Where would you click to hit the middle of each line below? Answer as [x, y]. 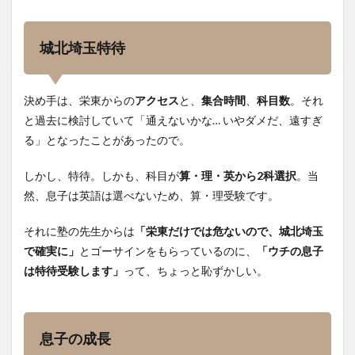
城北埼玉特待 [82, 48]
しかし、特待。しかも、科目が [101, 176]
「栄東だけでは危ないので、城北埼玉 [229, 231]
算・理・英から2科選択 [238, 176]
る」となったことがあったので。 [107, 140]
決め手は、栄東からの [79, 100]
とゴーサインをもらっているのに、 [168, 251]
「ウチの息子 [290, 251]
